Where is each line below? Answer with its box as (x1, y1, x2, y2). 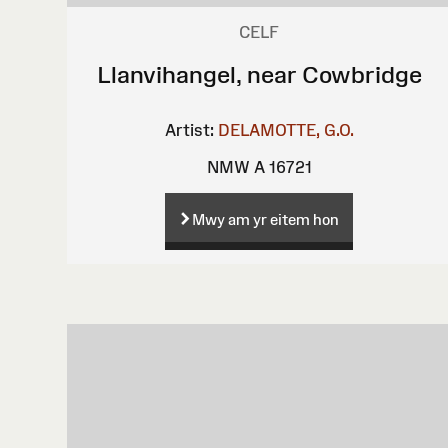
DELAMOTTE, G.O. (217, 120, 354, 139)
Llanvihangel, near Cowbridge (96, 60, 422, 88)
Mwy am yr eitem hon (192, 210, 340, 228)
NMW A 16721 (206, 157, 312, 176)
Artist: (164, 120, 214, 139)
